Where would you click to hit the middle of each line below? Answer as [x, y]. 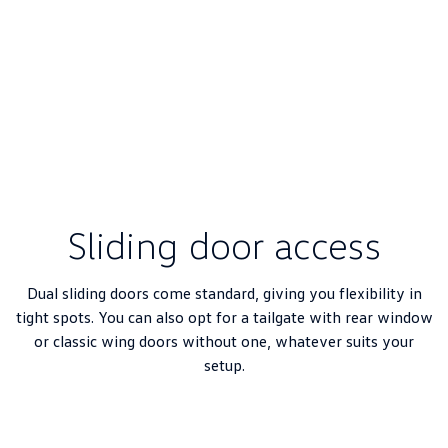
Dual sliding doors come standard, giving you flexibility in [224, 293]
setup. [224, 365]
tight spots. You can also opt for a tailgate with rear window [224, 317]
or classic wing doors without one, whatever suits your [224, 341]
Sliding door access [224, 244]
